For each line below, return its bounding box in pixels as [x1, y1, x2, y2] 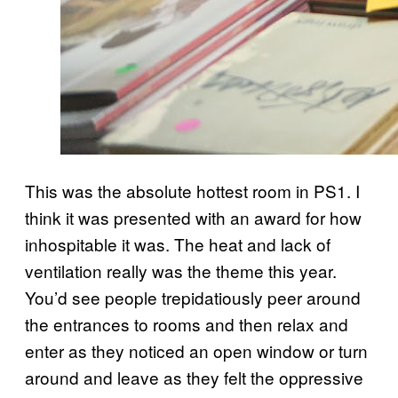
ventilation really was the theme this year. [25, 258, 337, 283]
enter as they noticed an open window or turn [25, 338, 368, 362]
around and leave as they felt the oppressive [25, 364, 363, 389]
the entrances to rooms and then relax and [25, 311, 348, 336]
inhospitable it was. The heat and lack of [25, 231, 330, 256]
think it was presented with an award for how [25, 204, 362, 229]
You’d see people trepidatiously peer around [25, 284, 361, 309]
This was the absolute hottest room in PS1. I [25, 178, 360, 203]
